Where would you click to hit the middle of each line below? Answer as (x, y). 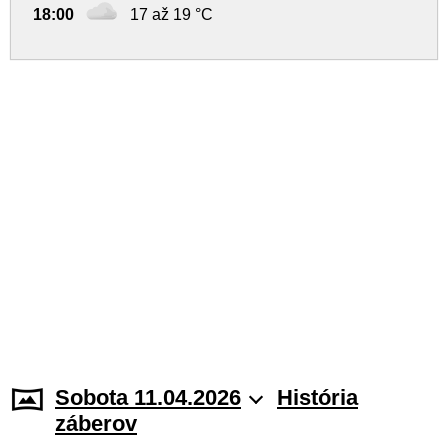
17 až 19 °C (171, 14)
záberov (96, 423)
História (317, 397)
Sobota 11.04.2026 (148, 397)
